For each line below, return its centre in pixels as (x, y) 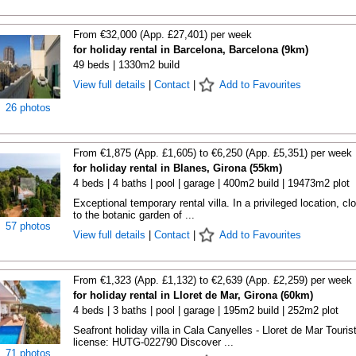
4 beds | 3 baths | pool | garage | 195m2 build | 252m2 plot (205, 310)
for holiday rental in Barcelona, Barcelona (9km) (190, 50)
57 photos (28, 226)
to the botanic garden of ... (133, 215)
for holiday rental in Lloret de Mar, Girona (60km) (193, 295)
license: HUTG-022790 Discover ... (153, 342)
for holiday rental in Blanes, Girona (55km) (177, 168)
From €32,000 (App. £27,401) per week (162, 35)
